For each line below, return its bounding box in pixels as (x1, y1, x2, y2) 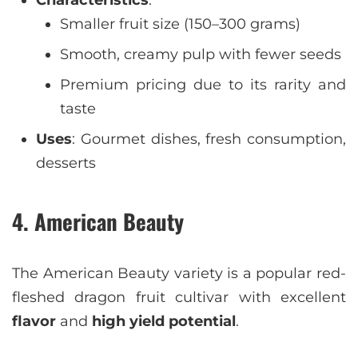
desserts (36, 154, 96, 172)
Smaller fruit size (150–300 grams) (60, 15, 300, 33)
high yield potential (92, 312, 236, 330)
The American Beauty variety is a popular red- (12, 265, 346, 282)
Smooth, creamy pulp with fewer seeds (60, 46, 341, 63)
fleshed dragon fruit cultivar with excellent (12, 288, 346, 306)
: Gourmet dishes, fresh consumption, (72, 130, 346, 148)
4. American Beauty (12, 205, 184, 237)
